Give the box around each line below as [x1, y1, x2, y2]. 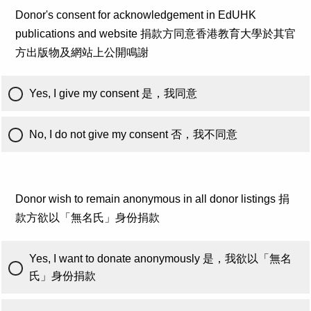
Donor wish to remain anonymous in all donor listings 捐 [15, 193, 289, 205]
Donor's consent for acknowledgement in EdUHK [15, 8, 256, 21]
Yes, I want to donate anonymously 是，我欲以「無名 [29, 253, 292, 264]
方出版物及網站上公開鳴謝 [15, 46, 149, 58]
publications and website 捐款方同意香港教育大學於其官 [15, 27, 296, 40]
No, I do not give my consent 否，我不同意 [29, 128, 237, 140]
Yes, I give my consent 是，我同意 [29, 87, 197, 99]
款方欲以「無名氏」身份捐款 [15, 212, 160, 224]
